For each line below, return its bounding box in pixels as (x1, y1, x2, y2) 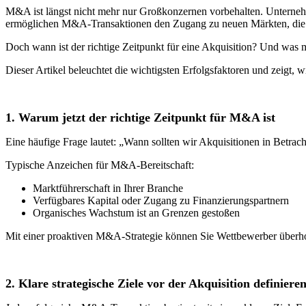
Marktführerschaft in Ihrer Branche (33, 182, 183, 194)
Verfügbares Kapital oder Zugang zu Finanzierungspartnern (33, 194, 289, 206)
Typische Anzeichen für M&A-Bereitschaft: (5, 158, 194, 171)
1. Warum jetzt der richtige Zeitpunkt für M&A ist (5, 110, 275, 124)
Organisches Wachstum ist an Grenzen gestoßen (33, 206, 240, 219)
